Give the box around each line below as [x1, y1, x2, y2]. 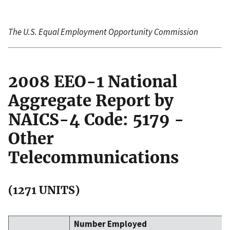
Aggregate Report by [8, 90, 174, 111]
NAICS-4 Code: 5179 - [8, 109, 184, 130]
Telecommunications [8, 147, 179, 168]
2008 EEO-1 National [8, 71, 178, 92]
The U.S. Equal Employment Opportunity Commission [8, 26, 198, 37]
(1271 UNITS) [8, 183, 80, 197]
